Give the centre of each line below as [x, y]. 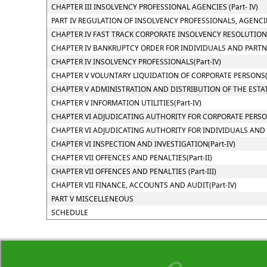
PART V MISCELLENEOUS [92, 199]
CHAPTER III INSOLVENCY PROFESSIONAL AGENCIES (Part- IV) [154, 7]
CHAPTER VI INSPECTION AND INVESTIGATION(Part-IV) [143, 144]
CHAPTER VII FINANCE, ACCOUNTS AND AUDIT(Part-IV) [144, 185]
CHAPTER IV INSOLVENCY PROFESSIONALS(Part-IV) [136, 62]
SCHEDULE [69, 212]
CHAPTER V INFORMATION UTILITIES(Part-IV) [126, 103]
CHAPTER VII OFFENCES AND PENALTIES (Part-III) [133, 171]
